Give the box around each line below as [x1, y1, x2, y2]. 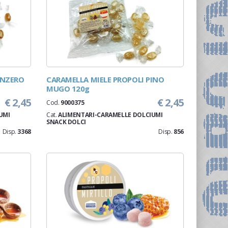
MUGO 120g [46, 83, 90, 94]
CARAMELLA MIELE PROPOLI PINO [46, 74, 164, 84]
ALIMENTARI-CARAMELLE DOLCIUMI [58, 110, 163, 119]
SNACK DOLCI [46, 118, 87, 126]
